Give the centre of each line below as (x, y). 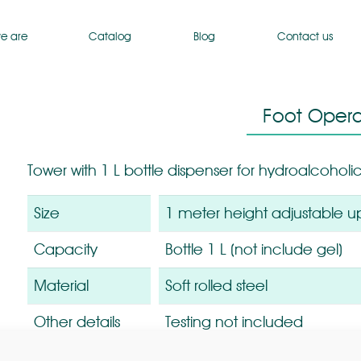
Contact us (305, 36)
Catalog (110, 36)
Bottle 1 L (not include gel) (254, 249)
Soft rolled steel (216, 286)
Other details (77, 322)
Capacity (66, 249)
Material (61, 286)
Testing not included (234, 322)
